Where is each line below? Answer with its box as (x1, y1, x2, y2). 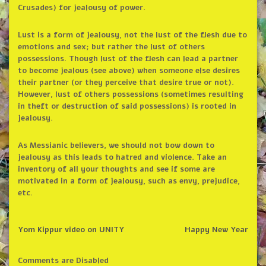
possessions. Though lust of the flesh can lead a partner (17, 53, 238, 64)
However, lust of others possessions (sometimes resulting (17, 88, 243, 100)
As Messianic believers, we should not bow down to (17, 140, 214, 151)
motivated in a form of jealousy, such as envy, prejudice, (17, 175, 240, 186)
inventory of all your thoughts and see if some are (17, 163, 215, 175)
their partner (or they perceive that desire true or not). (17, 77, 234, 88)
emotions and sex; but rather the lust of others (17, 41, 205, 52)
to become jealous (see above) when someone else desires (17, 65, 240, 76)
